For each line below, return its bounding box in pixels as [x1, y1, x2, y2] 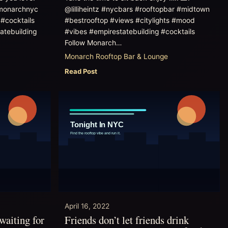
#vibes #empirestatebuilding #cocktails [64, 27, 195, 36]
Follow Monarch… [64, 38, 122, 47]
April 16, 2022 [64, 202, 109, 210]
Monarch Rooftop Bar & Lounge [64, 52, 168, 61]
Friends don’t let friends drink [64, 212, 189, 227]
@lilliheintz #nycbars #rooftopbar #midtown [64, 5, 210, 13]
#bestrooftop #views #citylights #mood [64, 16, 195, 24]
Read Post [64, 67, 97, 76]
